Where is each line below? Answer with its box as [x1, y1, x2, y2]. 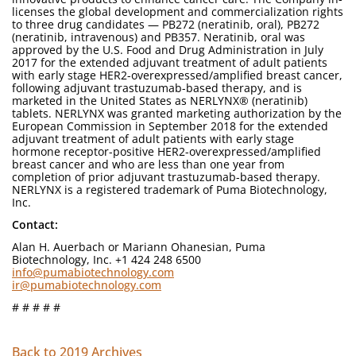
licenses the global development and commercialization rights [12, 4, 343, 19]
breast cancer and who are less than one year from [12, 157, 284, 172]
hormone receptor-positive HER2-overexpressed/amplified [12, 144, 321, 159]
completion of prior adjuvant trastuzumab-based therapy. [12, 169, 320, 184]
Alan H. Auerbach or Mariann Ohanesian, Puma [12, 239, 265, 254]
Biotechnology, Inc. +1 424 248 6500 [12, 252, 201, 267]
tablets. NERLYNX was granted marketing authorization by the [12, 106, 342, 121]
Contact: [12, 217, 58, 232]
